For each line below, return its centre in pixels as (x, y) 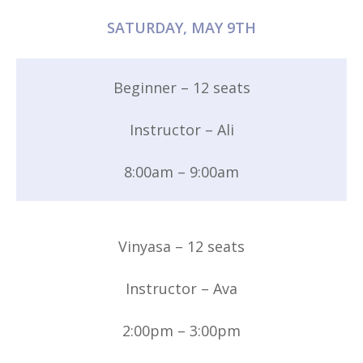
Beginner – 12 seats (181, 87)
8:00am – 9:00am (181, 171)
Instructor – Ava (181, 288)
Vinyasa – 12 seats (181, 246)
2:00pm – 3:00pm (181, 330)
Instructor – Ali (181, 129)
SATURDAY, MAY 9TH (181, 27)
